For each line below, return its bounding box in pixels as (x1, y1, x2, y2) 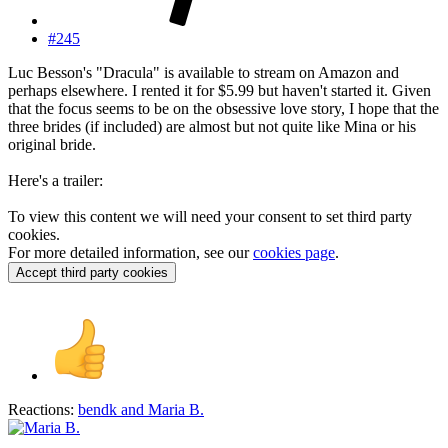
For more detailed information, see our (8, 244, 253, 262)
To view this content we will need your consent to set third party (8, 208, 412, 226)
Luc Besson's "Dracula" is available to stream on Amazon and (8, 64, 399, 82)
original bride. (8, 136, 96, 154)
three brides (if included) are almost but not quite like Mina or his (8, 118, 416, 136)
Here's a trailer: (8, 172, 103, 190)
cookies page (253, 244, 335, 262)
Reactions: (8, 401, 74, 419)
